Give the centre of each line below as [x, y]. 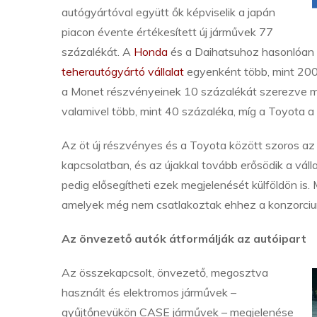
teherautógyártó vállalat [123, 71]
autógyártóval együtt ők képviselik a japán [168, 12]
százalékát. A [98, 52]
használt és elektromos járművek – [149, 292]
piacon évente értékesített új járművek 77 [167, 32]
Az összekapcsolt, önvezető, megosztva [165, 272]
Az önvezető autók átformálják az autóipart [184, 238]
